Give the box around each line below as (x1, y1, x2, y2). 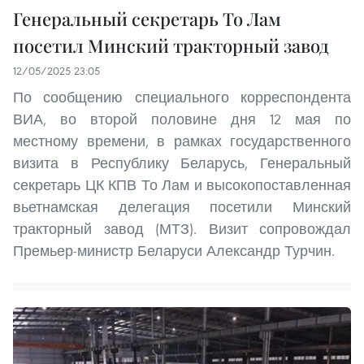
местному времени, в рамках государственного (13, 131, 351, 150)
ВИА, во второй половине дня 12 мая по (13, 109, 351, 128)
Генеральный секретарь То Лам (13, 6, 281, 31)
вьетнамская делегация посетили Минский (13, 197, 351, 216)
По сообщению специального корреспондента (13, 87, 351, 106)
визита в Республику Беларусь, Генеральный (13, 153, 351, 172)
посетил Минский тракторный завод (13, 32, 329, 58)
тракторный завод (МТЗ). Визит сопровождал (13, 219, 351, 238)
